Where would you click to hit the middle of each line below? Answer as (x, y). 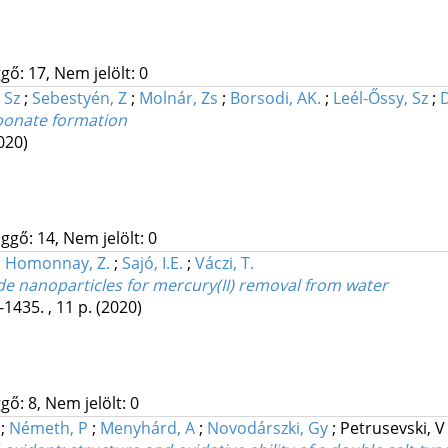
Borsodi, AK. (275, 98)
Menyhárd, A (147, 428)
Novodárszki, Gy (267, 428)
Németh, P (48, 428)
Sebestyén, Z (79, 98)
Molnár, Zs (178, 98)
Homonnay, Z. (57, 263)
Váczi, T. (224, 263)
